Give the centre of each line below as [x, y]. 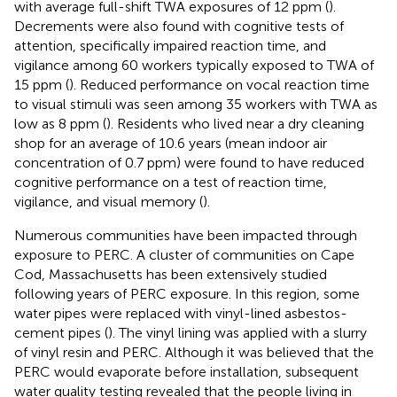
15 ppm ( [42, 84]
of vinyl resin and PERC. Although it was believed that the [194, 352]
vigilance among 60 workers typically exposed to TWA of [194, 65]
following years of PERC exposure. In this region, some [187, 293]
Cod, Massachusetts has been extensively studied [171, 274]
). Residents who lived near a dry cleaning [235, 123]
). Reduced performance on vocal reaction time [219, 84]
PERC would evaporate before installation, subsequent [187, 371]
